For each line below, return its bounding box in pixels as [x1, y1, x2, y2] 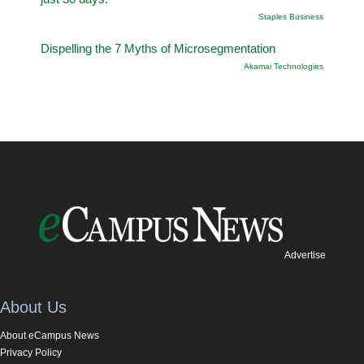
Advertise [284, 249, 326, 261]
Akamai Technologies [244, 61, 323, 71]
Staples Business [258, 11, 323, 21]
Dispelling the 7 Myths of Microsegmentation [41, 41, 275, 55]
